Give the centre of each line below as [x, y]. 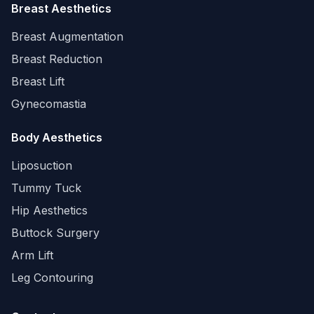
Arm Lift [32, 255]
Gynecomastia [49, 104]
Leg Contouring [52, 278]
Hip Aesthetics [49, 211]
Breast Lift [38, 82]
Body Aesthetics [57, 138]
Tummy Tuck [46, 188]
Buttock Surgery [55, 233]
